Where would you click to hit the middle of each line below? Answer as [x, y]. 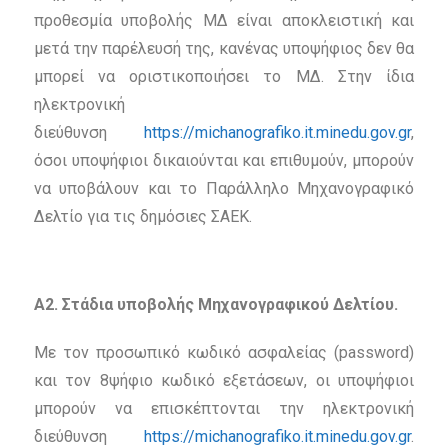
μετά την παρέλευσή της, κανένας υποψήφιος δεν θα [224, 49]
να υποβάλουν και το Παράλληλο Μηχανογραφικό [224, 189]
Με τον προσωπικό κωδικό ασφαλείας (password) [224, 353]
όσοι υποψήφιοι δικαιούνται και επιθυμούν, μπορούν [224, 161]
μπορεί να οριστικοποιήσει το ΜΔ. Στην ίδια [224, 77]
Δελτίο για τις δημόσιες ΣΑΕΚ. [142, 217]
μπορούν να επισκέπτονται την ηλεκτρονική [224, 409]
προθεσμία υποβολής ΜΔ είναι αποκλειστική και [224, 21]
